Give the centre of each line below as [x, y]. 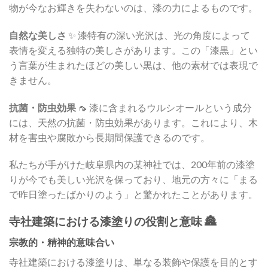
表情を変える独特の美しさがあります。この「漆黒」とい [133, 50]
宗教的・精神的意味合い [62, 242]
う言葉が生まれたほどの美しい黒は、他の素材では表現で [133, 65]
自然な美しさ [38, 35]
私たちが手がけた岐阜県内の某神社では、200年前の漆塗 [132, 165]
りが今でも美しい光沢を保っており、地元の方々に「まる [133, 179]
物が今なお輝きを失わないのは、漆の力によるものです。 [133, 7]
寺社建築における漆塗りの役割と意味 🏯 [112, 221]
